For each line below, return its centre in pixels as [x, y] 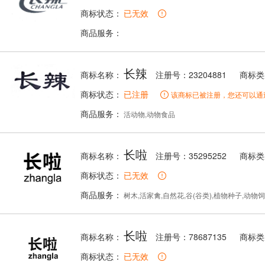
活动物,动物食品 [148, 114]
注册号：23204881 [191, 75]
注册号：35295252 [191, 156]
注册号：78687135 [191, 237]
